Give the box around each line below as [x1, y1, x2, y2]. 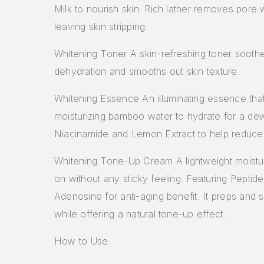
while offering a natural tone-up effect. [54, 207, 226, 220]
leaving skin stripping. [54, 20, 148, 32]
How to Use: [54, 235, 111, 247]
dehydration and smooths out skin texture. [54, 65, 240, 77]
